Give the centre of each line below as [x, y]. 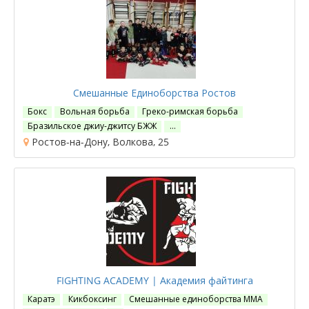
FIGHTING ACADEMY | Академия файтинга [154, 280]
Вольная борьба [94, 111]
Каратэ [42, 299]
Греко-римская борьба [190, 111]
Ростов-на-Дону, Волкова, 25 [99, 142]
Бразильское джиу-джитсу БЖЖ [92, 126]
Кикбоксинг [92, 299]
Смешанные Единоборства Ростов [154, 93]
